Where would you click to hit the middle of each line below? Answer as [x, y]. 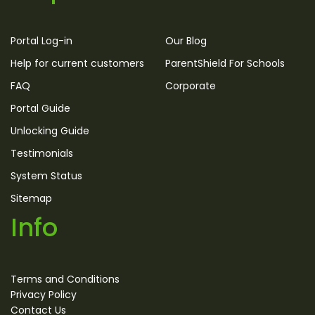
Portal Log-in [41, 40]
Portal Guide [40, 108]
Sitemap [31, 198]
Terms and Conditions [65, 279]
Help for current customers [77, 63]
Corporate [191, 85]
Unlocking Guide [50, 130]
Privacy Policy [44, 294]
